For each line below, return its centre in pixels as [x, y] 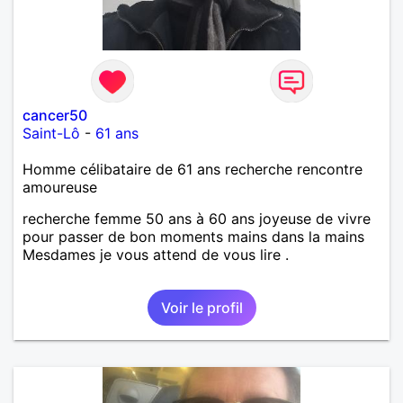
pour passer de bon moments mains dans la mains [193, 236]
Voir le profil [201, 307]
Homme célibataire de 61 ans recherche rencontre [193, 169]
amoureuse [60, 187]
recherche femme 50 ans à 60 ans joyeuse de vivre [197, 218]
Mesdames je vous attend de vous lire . [156, 254]
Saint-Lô [51, 133]
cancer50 [55, 115]
